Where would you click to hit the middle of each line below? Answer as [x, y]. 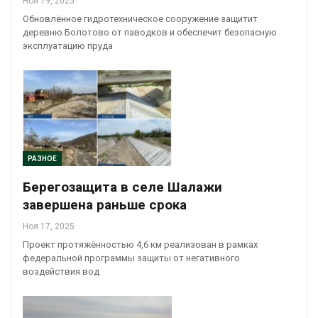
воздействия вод [61, 271]
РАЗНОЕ [42, 158]
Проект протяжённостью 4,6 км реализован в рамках [140, 244]
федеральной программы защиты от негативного [131, 258]
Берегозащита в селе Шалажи [122, 187]
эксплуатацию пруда [68, 46]
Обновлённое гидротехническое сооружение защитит [140, 19]
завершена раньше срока [105, 204]
